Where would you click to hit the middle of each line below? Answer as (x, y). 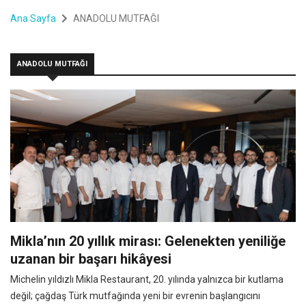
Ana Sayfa (33, 18)
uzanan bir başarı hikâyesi (91, 259)
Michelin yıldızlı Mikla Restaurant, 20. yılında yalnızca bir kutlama (147, 279)
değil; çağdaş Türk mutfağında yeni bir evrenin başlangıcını (135, 295)
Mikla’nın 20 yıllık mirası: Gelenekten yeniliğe (148, 241)
